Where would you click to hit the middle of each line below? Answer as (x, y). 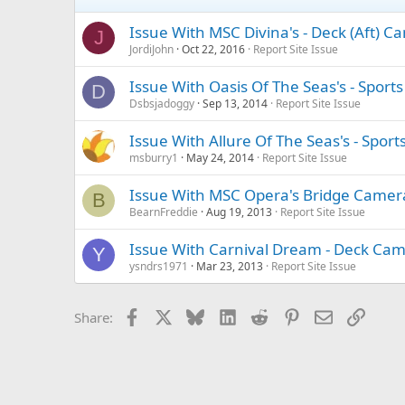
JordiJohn (151, 50)
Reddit (288, 316)
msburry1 (154, 158)
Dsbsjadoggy (162, 104)
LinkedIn (263, 316)
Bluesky (228, 316)
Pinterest (327, 316)
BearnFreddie (164, 212)
